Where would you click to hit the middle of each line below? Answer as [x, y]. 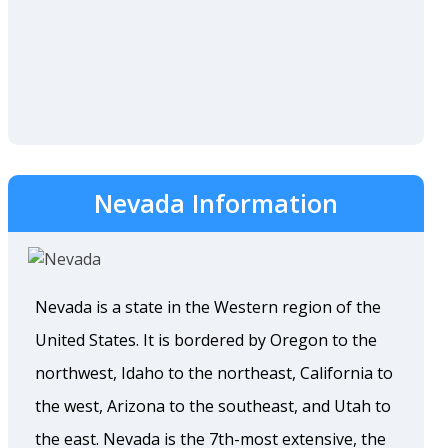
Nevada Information [216, 203]
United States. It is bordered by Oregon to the [206, 340]
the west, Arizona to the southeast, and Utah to [213, 406]
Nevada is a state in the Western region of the [208, 307]
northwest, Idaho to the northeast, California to [214, 373]
